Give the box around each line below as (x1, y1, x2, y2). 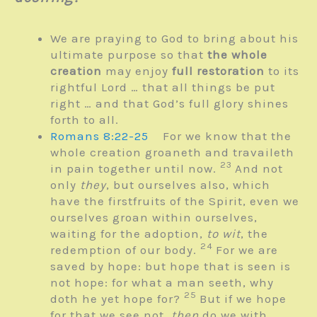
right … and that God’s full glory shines (50, 96, 289, 110)
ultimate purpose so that (50, 47, 207, 62)
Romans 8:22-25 (50, 128, 149, 143)
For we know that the (163, 128, 292, 143)
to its (265, 63, 299, 78)
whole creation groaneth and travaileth (50, 144, 294, 159)
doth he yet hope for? (50, 291, 184, 306)
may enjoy (102, 63, 172, 78)
